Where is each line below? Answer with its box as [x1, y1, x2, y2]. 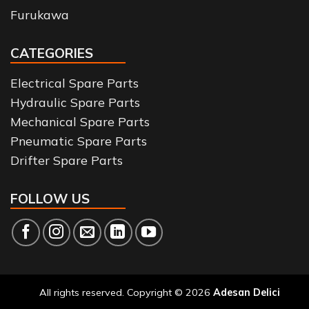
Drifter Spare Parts [10, 152, 123, 168]
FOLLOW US [10, 190, 90, 207]
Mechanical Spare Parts [10, 113, 150, 129]
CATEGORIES [10, 45, 93, 62]
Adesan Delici [213, 286, 280, 299]
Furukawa [10, 7, 69, 23]
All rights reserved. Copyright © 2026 [39, 286, 213, 299]
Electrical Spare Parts [10, 74, 139, 90]
